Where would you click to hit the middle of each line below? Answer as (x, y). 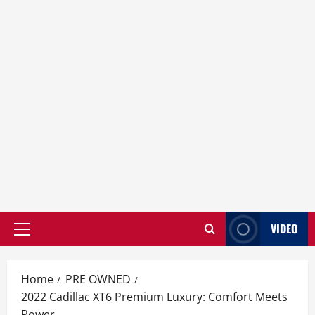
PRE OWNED (98, 279)
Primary (41, 236)
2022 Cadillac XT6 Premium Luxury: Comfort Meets (154, 297)
